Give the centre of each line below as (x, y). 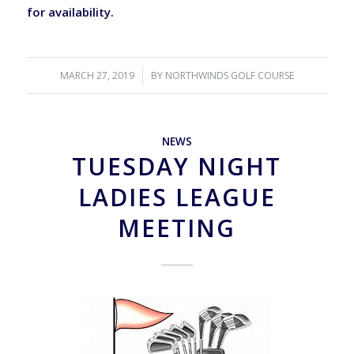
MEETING (177, 228)
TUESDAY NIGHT (177, 166)
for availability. (70, 12)
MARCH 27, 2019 (97, 75)
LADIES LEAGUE (177, 197)
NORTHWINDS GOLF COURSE (229, 75)
